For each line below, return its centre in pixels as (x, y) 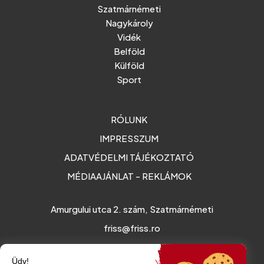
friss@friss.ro (132, 227)
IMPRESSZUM (129, 138)
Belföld (129, 51)
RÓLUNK (129, 119)
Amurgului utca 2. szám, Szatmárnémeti (132, 209)
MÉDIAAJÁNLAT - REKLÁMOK (129, 176)
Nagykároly (129, 22)
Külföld (129, 65)
